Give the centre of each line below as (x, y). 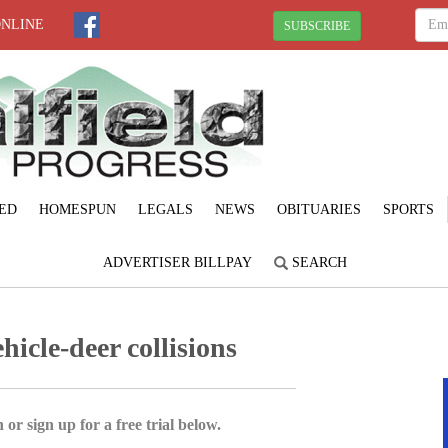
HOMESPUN (77, 209)
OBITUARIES (318, 209)
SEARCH (317, 262)
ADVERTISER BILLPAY (177, 262)
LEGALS (165, 209)
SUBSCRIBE (317, 25)
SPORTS (408, 209)
